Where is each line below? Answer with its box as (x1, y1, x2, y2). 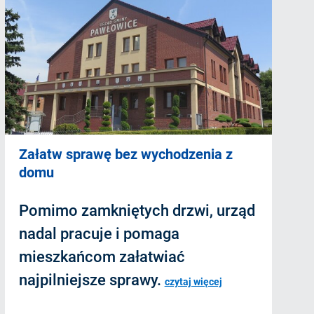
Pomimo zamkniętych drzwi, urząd (18, 201, 255, 219)
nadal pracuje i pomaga (18, 224, 179, 243)
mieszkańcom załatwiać (18, 247, 185, 266)
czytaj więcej (164, 275, 222, 287)
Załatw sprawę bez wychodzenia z (18, 145, 233, 163)
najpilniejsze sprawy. (18, 271, 165, 289)
